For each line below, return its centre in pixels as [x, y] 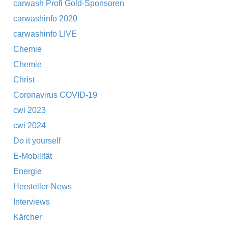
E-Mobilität [33, 156]
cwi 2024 [30, 125]
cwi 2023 [30, 110]
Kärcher [27, 217]
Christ [24, 80]
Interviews [32, 202]
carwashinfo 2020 [45, 19]
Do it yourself [37, 141]
